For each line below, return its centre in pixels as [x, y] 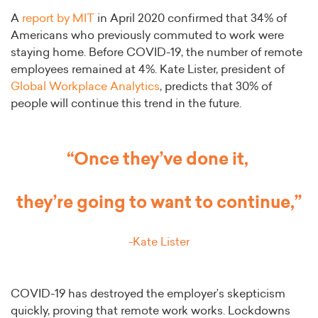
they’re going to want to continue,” [159, 203]
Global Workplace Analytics [85, 87]
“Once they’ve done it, [159, 160]
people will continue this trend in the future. [127, 104]
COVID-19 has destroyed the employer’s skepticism [148, 294]
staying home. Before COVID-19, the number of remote [157, 53]
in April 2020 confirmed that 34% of [191, 19]
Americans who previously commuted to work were [147, 36]
